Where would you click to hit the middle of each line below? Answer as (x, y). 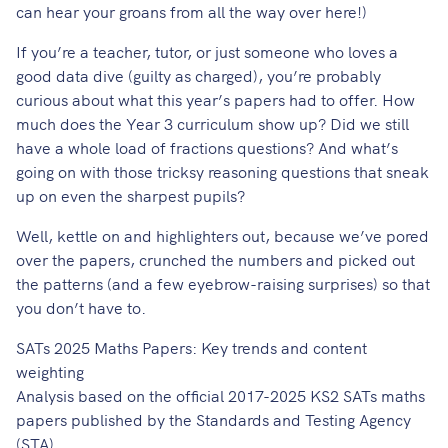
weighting (50, 371)
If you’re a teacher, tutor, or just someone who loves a (207, 51)
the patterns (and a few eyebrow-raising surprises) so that (223, 283)
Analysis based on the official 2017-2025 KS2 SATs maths (220, 395)
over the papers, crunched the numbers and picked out (215, 259)
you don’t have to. (81, 307)
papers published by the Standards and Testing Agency (213, 419)
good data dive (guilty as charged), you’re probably (198, 75)
